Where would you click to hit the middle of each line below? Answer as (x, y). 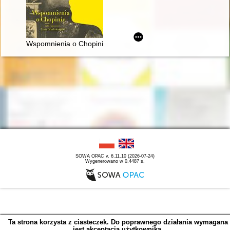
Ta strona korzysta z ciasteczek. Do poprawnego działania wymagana (118, 222)
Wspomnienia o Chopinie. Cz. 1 (77, 43)
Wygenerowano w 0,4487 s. (115, 161)
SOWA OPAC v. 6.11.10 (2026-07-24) (115, 156)
